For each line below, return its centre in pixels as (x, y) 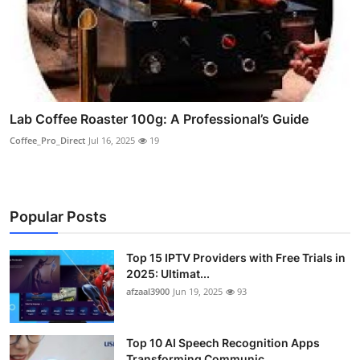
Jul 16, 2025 (112, 140)
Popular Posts (58, 216)
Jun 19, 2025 (198, 291)
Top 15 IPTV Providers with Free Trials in (236, 257)
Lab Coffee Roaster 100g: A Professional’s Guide (159, 119)
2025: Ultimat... (168, 273)
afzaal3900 (148, 291)
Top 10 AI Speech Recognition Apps (223, 342)
